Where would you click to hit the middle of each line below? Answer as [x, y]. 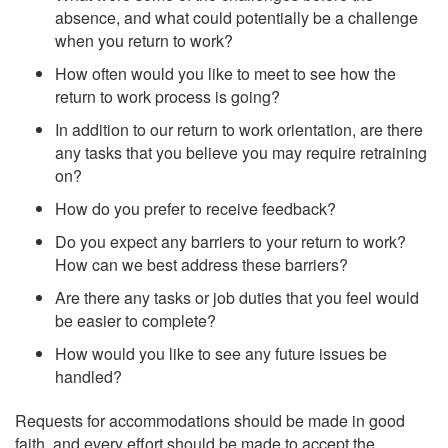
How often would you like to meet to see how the [225, 73]
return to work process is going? [169, 96]
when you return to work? [144, 40]
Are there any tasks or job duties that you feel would [237, 297]
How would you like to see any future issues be [221, 353]
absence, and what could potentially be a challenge [236, 17]
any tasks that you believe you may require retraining [241, 152]
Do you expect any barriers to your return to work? [230, 241]
